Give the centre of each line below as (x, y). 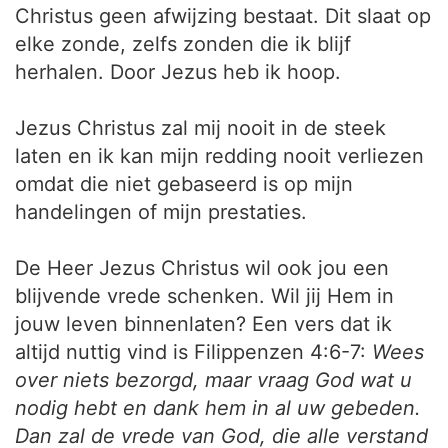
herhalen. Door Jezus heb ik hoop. (178, 72)
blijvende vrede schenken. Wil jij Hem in (204, 296)
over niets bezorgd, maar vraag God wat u (213, 380)
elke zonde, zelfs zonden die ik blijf (183, 44)
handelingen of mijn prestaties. (161, 212)
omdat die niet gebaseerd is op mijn (184, 184)
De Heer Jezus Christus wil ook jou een (202, 268)
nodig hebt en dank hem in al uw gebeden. (218, 408)
